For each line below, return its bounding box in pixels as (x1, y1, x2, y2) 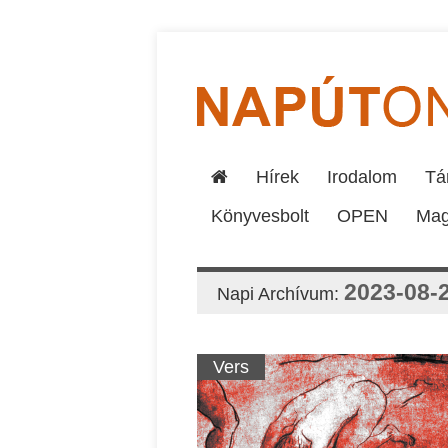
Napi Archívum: (217, 284, 344, 304)
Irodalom (327, 167, 397, 187)
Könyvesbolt (211, 206, 309, 226)
